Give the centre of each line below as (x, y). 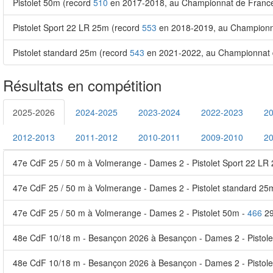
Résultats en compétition (82, 85)
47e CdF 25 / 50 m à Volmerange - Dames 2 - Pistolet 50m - (130, 213)
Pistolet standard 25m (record (71, 52)
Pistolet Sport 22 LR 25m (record (77, 27)
